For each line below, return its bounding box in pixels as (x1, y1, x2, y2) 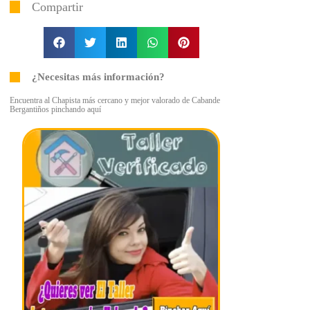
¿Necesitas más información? (32, 71, 165, 82)
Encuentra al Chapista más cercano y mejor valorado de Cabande (10, 95, 220, 105)
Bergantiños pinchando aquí (10, 104, 101, 114)
